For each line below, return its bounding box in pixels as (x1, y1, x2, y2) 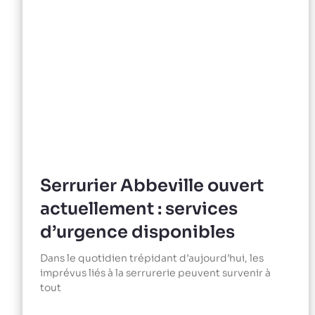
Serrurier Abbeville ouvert (40, 174, 264, 196)
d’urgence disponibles (40, 221, 235, 243)
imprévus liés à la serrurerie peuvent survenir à (40, 266, 271, 279)
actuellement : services (40, 198, 238, 219)
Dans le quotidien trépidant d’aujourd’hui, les (40, 251, 264, 264)
